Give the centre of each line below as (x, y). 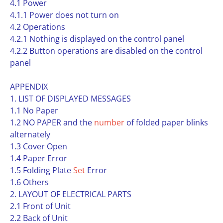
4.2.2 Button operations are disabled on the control (106, 51)
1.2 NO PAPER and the (52, 122)
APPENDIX (29, 87)
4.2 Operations (38, 27)
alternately (30, 134)
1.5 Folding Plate (42, 170)
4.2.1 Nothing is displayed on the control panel (97, 39)
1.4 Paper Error (39, 158)
